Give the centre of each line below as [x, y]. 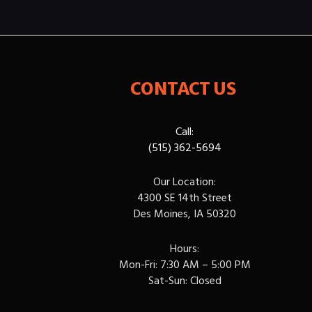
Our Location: [185, 181]
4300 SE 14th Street [185, 197]
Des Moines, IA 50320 [185, 213]
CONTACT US [185, 89]
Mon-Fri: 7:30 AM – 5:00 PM [185, 264]
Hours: [185, 248]
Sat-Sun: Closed [185, 280]
